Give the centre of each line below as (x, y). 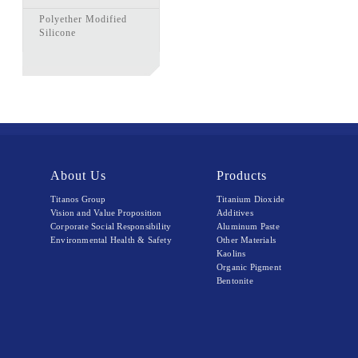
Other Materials (247, 240)
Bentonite (235, 280)
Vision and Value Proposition (106, 213)
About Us (79, 175)
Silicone (58, 33)
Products (242, 175)
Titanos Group (78, 199)
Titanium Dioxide (251, 199)
